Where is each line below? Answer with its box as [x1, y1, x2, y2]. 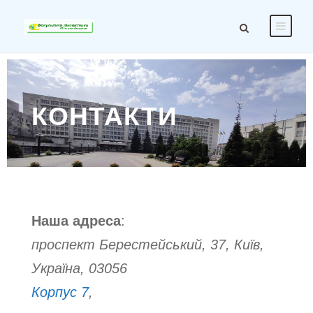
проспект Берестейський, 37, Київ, [31, 237, 264, 252]
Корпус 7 [31, 284, 89, 300]
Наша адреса [31, 213, 121, 228]
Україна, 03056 [31, 261, 127, 276]
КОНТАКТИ [31, 102, 177, 131]
